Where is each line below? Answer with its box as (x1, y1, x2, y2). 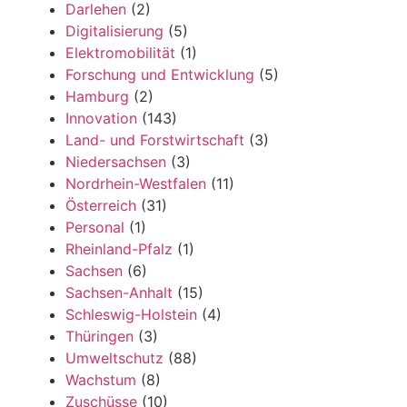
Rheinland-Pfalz (65, 240, 174, 259)
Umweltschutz (65, 349, 164, 368)
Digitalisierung (65, 22, 164, 41)
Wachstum (65, 371, 137, 390)
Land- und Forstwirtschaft (65, 131, 245, 150)
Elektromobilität (65, 44, 176, 63)
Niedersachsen (65, 153, 167, 172)
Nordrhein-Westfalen (65, 174, 207, 194)
